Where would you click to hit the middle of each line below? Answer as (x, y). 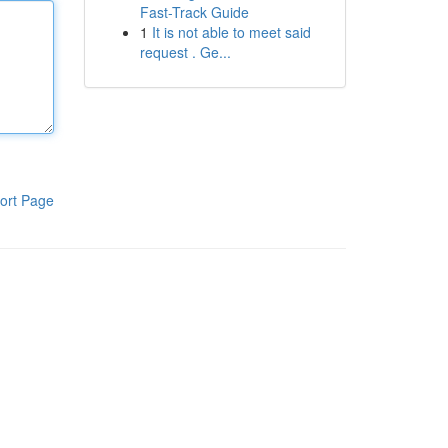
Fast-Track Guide (194, 12)
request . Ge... (185, 52)
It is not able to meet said (231, 32)
